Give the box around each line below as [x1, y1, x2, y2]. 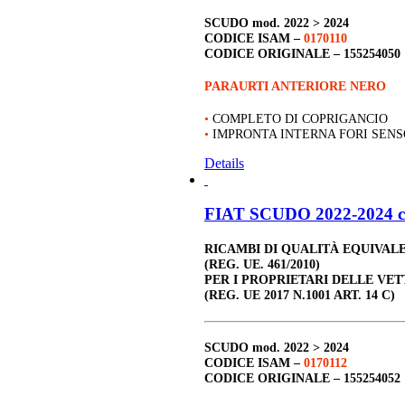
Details [204, 155, 244, 171]
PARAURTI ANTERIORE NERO [204, 79, 386, 94]
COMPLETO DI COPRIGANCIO [212, 111, 388, 127]
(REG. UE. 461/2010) [204, 257, 320, 272]
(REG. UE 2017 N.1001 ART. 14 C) [204, 287, 395, 303]
